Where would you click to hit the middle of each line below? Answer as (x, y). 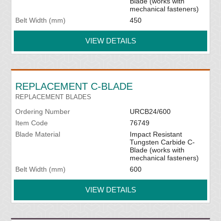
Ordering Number (43, 112)
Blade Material (38, 134)
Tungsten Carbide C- (162, 142)
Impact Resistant (156, 134)
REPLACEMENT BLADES (54, 97)
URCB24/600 (150, 112)
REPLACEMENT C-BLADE (74, 87)
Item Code (32, 123)
